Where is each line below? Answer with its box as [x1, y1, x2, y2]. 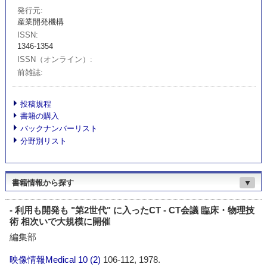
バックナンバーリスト [20, 124, 98, 133]
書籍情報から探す [11, 178, 74, 188]
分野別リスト [20, 136, 67, 145]
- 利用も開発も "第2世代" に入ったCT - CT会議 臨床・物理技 [10, 204, 255, 215]
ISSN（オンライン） [17, 55, 91, 64]
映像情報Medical [10, 254, 76, 265]
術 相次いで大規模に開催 [10, 216, 111, 226]
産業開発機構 [17, 17, 64, 26]
